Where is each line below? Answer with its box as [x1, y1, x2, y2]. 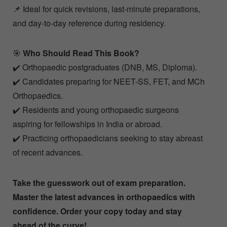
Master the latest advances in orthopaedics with [13, 191, 195, 203]
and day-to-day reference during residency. [13, 17, 166, 29]
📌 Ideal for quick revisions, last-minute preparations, [13, 3, 200, 15]
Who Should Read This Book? [23, 47, 139, 59]
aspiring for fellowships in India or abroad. [13, 118, 162, 130]
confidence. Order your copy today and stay [13, 205, 182, 217]
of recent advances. [13, 146, 83, 159]
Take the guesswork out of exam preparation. [13, 177, 185, 189]
